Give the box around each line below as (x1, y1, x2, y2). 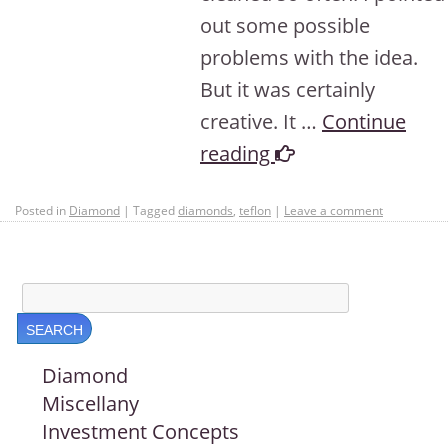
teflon (239, 202, 271, 219)
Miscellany (42, 390, 140, 417)
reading (200, 140, 275, 167)
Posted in (15, 202, 66, 219)
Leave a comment (284, 202, 383, 219)
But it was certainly (200, 76, 375, 103)
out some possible (200, 12, 370, 39)
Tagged (133, 202, 175, 219)
